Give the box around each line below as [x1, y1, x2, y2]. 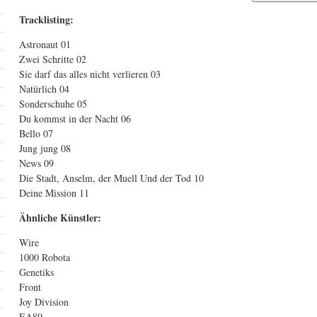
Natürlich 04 [19, 82, 69, 96]
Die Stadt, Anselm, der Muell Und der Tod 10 [19, 171, 204, 185]
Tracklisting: [19, 12, 74, 27]
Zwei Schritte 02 [19, 52, 86, 66]
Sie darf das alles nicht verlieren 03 [19, 67, 161, 81]
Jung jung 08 [19, 142, 71, 155]
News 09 [19, 156, 54, 170]
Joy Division [19, 295, 69, 309]
